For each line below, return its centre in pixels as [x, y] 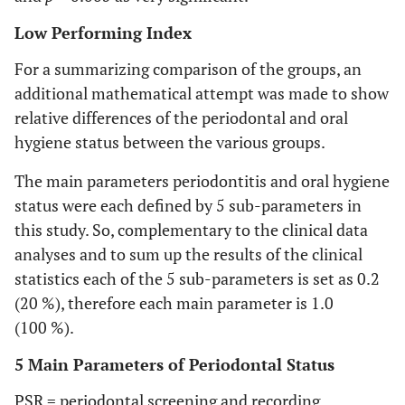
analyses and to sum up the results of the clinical [188, 254]
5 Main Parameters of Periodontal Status [174, 364]
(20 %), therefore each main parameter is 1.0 [174, 303]
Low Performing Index [103, 33]
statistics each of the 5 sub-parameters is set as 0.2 [197, 278]
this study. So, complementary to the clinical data [191, 230]
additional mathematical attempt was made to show [202, 93]
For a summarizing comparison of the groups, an [188, 69]
